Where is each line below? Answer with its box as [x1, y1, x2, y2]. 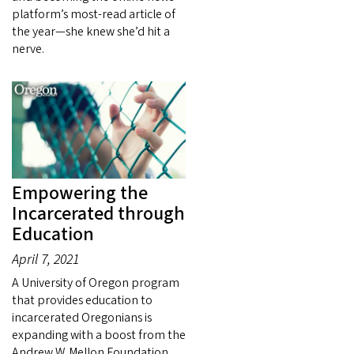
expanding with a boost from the [12, 326, 186, 345]
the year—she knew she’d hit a [12, 22, 170, 40]
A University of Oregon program [12, 274, 179, 292]
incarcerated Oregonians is [12, 309, 152, 327]
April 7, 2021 [12, 250, 79, 270]
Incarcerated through [12, 200, 185, 228]
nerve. [12, 40, 44, 58]
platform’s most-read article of [12, 5, 175, 23]
